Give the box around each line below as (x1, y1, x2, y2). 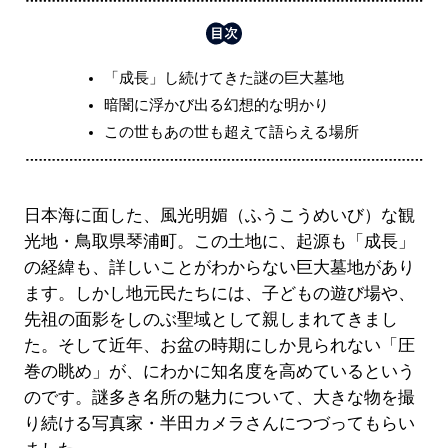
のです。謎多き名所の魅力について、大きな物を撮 (23, 388, 415, 408)
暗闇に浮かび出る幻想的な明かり (103, 96, 329, 114)
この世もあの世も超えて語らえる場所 (103, 123, 359, 141)
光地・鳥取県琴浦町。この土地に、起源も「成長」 (23, 232, 415, 252)
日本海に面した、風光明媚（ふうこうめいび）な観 (23, 206, 415, 226)
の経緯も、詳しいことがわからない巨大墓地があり (23, 258, 415, 278)
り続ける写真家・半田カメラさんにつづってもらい (23, 414, 415, 434)
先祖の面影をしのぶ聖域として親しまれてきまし (23, 310, 398, 330)
